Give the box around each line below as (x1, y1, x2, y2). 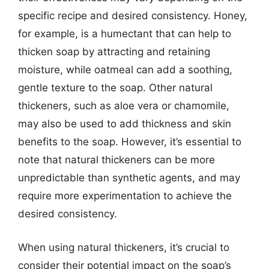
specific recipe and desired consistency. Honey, (18, 10, 247, 22)
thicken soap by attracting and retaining (18, 46, 210, 58)
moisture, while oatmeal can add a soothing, (18, 64, 232, 76)
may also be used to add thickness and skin (18, 118, 231, 130)
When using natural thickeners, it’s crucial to (18, 241, 229, 253)
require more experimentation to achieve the (18, 190, 232, 202)
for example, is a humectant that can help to (18, 28, 231, 40)
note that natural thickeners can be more (18, 154, 215, 166)
